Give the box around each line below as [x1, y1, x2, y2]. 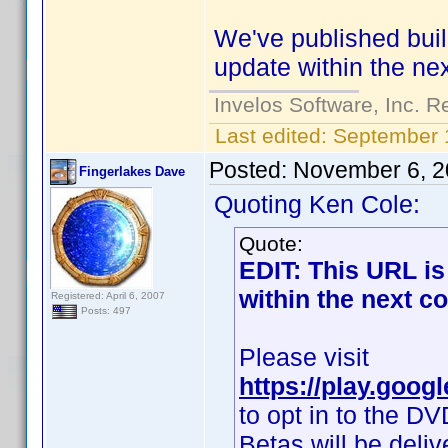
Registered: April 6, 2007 [51, 290, 165, 301]
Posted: [209, 157, 293, 183]
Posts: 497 [78, 305, 131, 317]
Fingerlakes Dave [79, 164, 185, 179]
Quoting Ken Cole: [214, 190, 420, 218]
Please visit [239, 343, 369, 371]
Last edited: [209, 124, 333, 147]
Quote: [239, 232, 303, 255]
